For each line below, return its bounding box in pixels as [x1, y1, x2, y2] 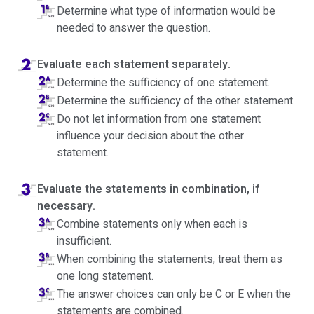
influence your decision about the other [57, 128, 244, 144]
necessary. [37, 198, 95, 214]
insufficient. [57, 233, 111, 250]
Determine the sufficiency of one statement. [57, 74, 270, 91]
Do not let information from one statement [57, 111, 261, 128]
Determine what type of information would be [57, 3, 275, 20]
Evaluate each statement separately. [37, 56, 231, 73]
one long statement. [57, 268, 153, 285]
